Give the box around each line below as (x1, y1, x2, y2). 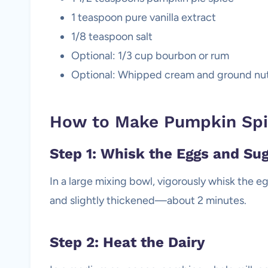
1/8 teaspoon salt (71, 30, 153, 43)
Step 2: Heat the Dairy (50, 234, 205, 251)
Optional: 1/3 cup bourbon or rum (71, 49, 229, 62)
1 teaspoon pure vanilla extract (71, 11, 216, 24)
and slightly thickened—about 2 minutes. (50, 194, 246, 207)
